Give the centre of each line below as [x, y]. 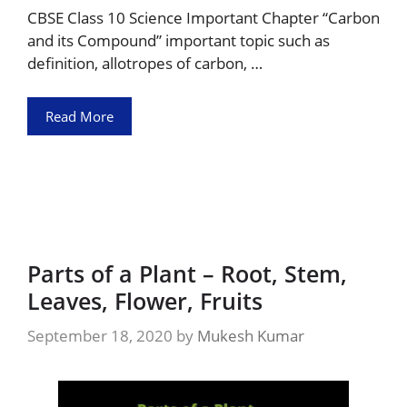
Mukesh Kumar [251, 335]
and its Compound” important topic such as [179, 40]
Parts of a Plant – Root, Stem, [187, 273]
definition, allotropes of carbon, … [145, 63]
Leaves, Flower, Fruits [145, 301]
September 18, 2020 [100, 335]
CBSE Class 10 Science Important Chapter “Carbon [203, 17]
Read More [79, 116]
